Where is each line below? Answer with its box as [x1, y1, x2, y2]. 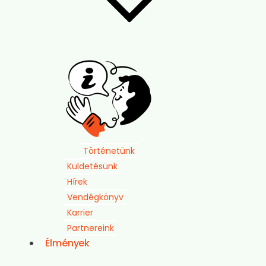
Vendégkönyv [67, 191, 123, 203]
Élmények [45, 236, 90, 250]
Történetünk [83, 145, 135, 157]
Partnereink [67, 222, 114, 234]
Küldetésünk [67, 160, 118, 172]
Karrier [67, 207, 93, 218]
